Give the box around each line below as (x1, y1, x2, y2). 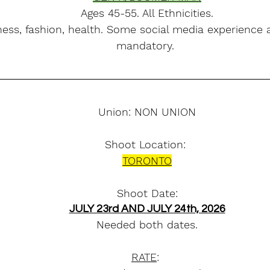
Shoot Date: (116, 187, 178, 199)
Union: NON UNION (98, 105, 196, 118)
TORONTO (122, 154, 172, 167)
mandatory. (116, 39, 178, 52)
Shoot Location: (105, 138, 189, 151)
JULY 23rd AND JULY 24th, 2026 (69, 203, 225, 215)
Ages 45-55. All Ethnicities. (81, 7, 213, 19)
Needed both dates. (96, 218, 198, 231)
